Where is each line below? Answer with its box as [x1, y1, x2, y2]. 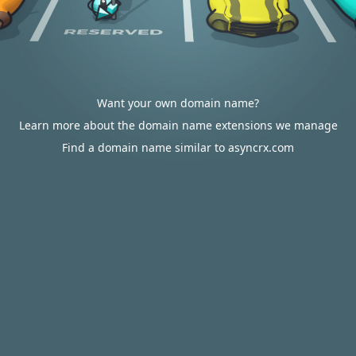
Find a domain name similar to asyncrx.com [62, 140, 294, 155]
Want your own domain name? [97, 95, 259, 110]
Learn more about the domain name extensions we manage [18, 118, 338, 133]
